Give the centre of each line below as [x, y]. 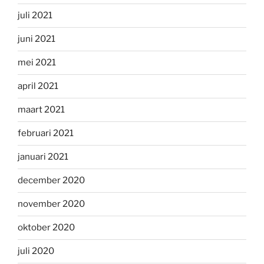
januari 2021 [43, 157]
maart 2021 [41, 110]
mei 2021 [37, 63]
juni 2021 [37, 39]
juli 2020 [36, 251]
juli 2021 [35, 16]
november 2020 [51, 204]
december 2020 [51, 181]
